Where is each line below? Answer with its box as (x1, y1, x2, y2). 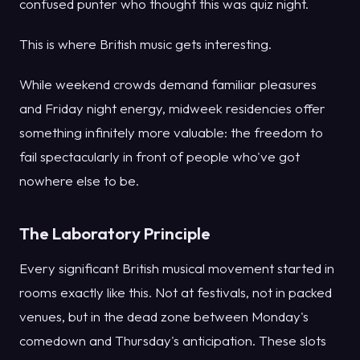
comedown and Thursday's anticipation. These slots (19, 331, 326, 349)
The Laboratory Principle (19, 223, 211, 244)
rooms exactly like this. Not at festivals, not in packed (19, 283, 332, 301)
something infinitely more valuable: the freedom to (19, 124, 323, 141)
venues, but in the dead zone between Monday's (19, 307, 309, 325)
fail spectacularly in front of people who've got (19, 148, 300, 166)
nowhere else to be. (19, 172, 139, 190)
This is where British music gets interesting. (19, 35, 272, 53)
